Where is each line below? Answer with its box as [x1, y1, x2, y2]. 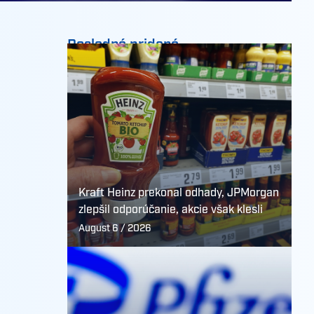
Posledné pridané [67, 36, 179, 54]
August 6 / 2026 [78, 222, 151, 235]
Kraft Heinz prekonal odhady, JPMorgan [78, 186, 279, 200]
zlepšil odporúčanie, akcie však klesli [78, 203, 263, 217]
